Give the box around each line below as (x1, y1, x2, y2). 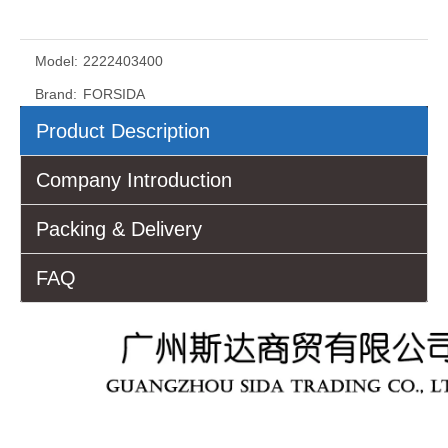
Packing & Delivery (36, 218, 202, 241)
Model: (35, 53, 78, 70)
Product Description (36, 120, 210, 143)
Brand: (35, 86, 77, 103)
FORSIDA (83, 86, 145, 103)
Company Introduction (36, 169, 232, 192)
